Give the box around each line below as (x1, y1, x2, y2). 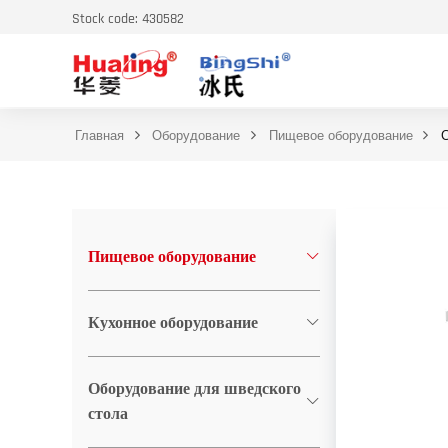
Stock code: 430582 (72, 10, 184, 28)
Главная (75, 128, 125, 143)
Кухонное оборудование (88, 313, 258, 334)
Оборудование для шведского (88, 379, 301, 400)
